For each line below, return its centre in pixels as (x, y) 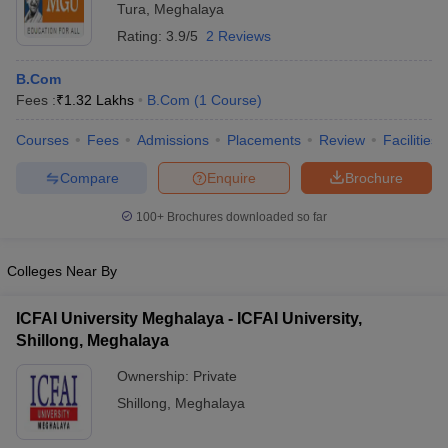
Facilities (410, 140)
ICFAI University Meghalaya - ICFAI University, (189, 318)
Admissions (173, 140)
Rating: (141, 36)
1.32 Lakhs (99, 100)
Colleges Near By (62, 271)
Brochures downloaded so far (245, 217)
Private (215, 376)
